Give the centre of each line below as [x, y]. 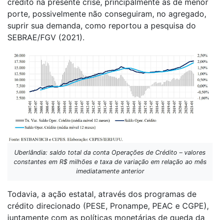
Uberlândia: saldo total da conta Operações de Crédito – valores [110, 153]
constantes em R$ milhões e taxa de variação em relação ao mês [110, 162]
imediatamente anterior [110, 171]
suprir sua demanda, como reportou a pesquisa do [102, 26]
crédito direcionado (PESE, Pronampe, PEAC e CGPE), [108, 206]
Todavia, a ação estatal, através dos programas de [102, 194]
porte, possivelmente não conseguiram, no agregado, [107, 14]
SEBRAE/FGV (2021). [46, 38]
